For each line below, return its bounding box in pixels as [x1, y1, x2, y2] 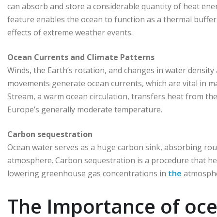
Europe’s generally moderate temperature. [7, 104, 162, 115]
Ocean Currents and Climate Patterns [7, 51, 155, 62]
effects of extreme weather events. [7, 27, 133, 38]
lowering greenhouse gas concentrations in [7, 168, 168, 179]
